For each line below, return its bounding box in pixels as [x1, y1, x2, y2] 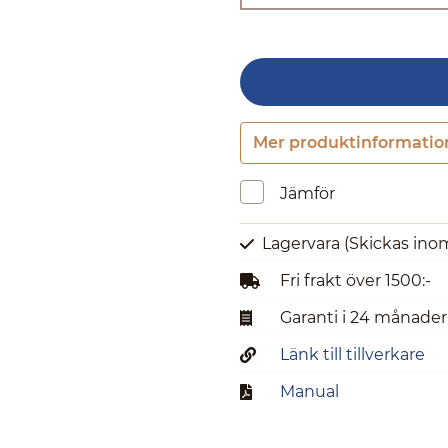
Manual [280, 382, 339, 401]
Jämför [280, 184, 335, 203]
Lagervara [262, 234, 344, 253]
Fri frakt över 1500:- [280, 271, 431, 290]
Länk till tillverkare [280, 345, 425, 364]
